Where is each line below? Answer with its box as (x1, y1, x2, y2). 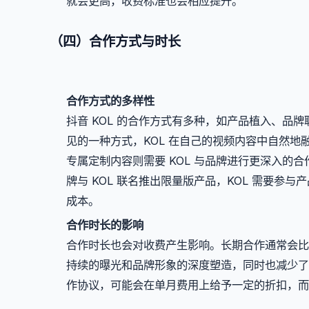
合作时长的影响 (66, 217, 143, 232)
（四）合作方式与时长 (50, 32, 181, 50)
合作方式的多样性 (66, 94, 154, 108)
